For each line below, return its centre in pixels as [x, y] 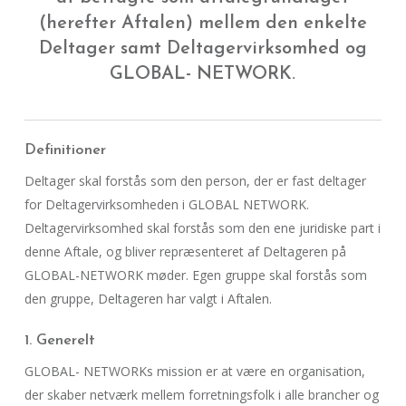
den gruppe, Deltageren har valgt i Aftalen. [148, 299]
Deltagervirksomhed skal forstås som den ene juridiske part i [202, 228]
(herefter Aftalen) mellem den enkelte [203, 24]
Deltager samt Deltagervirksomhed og [203, 49]
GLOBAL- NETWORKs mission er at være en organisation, [194, 371]
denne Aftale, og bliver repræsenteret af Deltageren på [185, 251]
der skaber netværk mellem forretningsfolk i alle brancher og [201, 395]
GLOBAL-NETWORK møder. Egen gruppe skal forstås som [195, 275]
